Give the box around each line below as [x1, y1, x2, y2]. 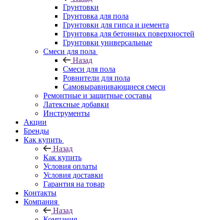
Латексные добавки [43, 100, 109, 109]
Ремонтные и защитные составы [43, 91, 152, 100]
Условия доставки [43, 170, 103, 179]
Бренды [24, 126, 49, 135]
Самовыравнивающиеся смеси [63, 82, 165, 91]
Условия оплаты [43, 162, 97, 170]
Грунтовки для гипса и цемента [63, 20, 169, 29]
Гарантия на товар [43, 179, 105, 188]
